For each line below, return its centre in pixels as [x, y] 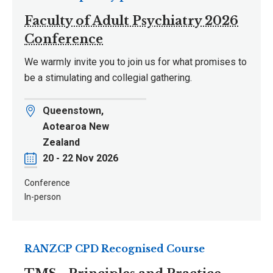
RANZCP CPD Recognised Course [115, 248]
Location [44, 110]
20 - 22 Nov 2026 [80, 158]
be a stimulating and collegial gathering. [108, 77]
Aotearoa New [76, 126]
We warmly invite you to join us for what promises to [136, 62]
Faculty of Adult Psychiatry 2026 [131, 20]
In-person [43, 197]
